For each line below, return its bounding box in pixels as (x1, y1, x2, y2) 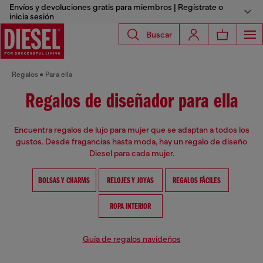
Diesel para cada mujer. (89, 149, 174, 158)
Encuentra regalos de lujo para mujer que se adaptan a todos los (14, 125, 249, 134)
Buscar (146, 29, 172, 39)
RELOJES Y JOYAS (107, 177, 154, 186)
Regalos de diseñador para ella (25, 92, 238, 113)
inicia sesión (9, 12, 54, 21)
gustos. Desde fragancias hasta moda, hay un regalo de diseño (16, 137, 247, 146)
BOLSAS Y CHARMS (38, 177, 90, 186)
